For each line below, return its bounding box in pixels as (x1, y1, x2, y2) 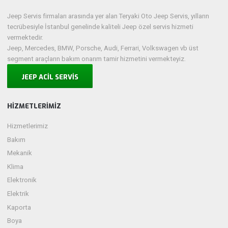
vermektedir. (7, 33, 44, 41)
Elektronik (7, 176, 37, 184)
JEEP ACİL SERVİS (21, 72, 79, 81)
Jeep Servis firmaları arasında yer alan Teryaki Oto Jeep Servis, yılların (7, 12, 210, 20)
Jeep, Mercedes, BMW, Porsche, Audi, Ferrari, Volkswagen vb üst (7, 44, 199, 52)
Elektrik (7, 190, 30, 198)
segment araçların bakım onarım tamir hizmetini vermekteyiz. (7, 54, 186, 63)
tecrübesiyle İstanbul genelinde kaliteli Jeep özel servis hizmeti (7, 22, 194, 31)
